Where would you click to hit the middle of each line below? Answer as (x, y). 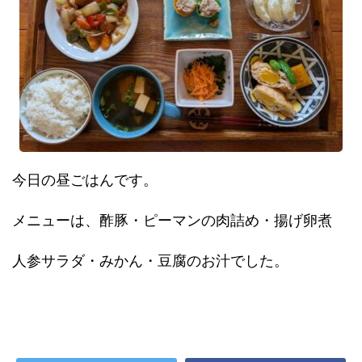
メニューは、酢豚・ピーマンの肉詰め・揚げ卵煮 (172, 220)
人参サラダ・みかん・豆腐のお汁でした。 (150, 260)
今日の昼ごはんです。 (85, 179)
